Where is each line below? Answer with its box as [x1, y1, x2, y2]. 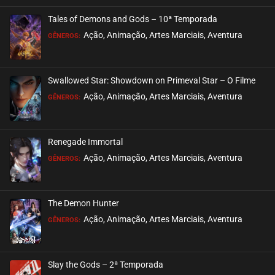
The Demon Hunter [48, 198, 119, 208]
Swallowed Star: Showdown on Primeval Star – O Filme [48, 75, 255, 85]
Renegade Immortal [48, 136, 123, 147]
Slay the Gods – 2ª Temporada [48, 259, 163, 269]
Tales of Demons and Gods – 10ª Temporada [48, 14, 217, 24]
